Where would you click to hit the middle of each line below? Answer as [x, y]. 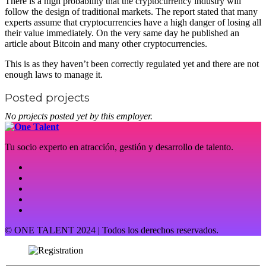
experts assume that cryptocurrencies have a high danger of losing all [133, 22]
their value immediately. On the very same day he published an [122, 33]
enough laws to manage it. [54, 74]
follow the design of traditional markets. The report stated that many [131, 11]
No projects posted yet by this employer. [79, 116]
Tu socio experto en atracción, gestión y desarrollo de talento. [119, 147]
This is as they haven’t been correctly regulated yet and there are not [132, 64]
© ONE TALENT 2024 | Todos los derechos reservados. [112, 230]
